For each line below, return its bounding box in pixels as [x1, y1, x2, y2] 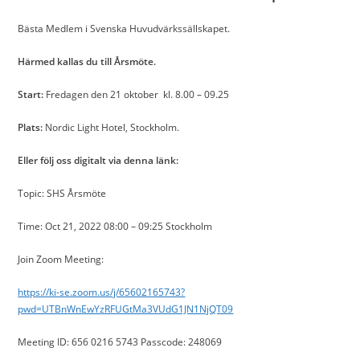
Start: [18, 88, 44, 101]
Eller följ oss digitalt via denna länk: [18, 153, 179, 167]
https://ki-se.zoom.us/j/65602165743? [18, 285, 186, 299]
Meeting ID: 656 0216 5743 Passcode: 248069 [18, 335, 223, 349]
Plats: [18, 121, 43, 134]
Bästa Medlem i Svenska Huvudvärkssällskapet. [18, 22, 231, 35]
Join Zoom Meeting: [18, 252, 104, 266]
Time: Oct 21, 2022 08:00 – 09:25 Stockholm [18, 219, 213, 233]
